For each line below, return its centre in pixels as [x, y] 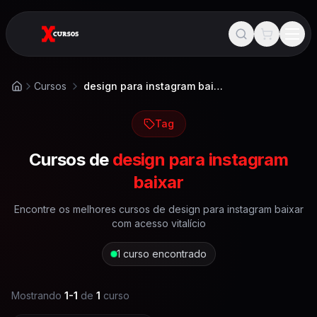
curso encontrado [165, 254]
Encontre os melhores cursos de [91, 209]
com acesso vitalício [158, 223]
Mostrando [36, 295]
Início [23, 92]
